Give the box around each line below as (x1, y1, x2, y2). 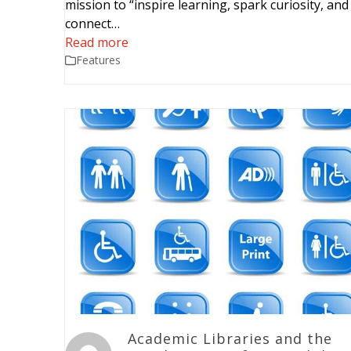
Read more (65, 34, 129, 52)
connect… (65, 15, 121, 33)
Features (76, 52, 121, 68)
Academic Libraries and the (128, 328, 333, 348)
